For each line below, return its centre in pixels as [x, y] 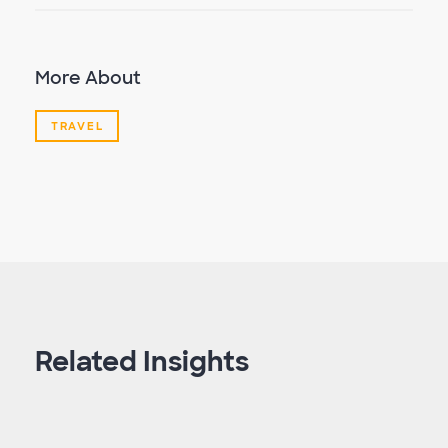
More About [88, 78]
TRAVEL [77, 126]
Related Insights [142, 362]
